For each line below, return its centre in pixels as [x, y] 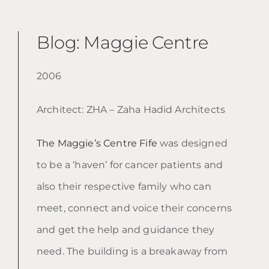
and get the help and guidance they [126, 229]
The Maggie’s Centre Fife [97, 143]
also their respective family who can [124, 186]
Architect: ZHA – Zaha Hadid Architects [131, 109]
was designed [192, 143]
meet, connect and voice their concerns [134, 208]
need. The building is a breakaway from [132, 251]
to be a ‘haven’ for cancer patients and [130, 165]
